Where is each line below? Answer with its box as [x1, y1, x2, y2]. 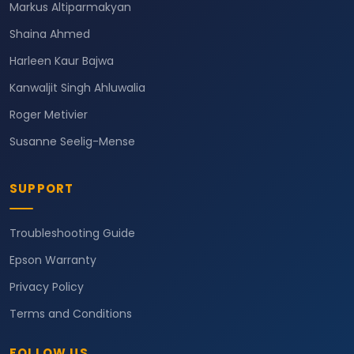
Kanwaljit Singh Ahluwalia [9, 80, 145, 96]
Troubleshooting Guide [9, 225, 135, 242]
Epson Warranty [9, 252, 96, 269]
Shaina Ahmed [9, 26, 90, 43]
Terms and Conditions [9, 306, 132, 322]
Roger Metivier [9, 107, 88, 123]
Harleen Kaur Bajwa [9, 53, 114, 70]
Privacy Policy [9, 279, 84, 296]
